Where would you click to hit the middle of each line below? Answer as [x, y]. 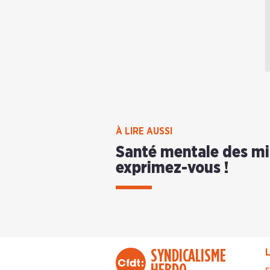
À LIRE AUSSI [144, 131]
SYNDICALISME [188, 256]
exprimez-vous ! [172, 168]
